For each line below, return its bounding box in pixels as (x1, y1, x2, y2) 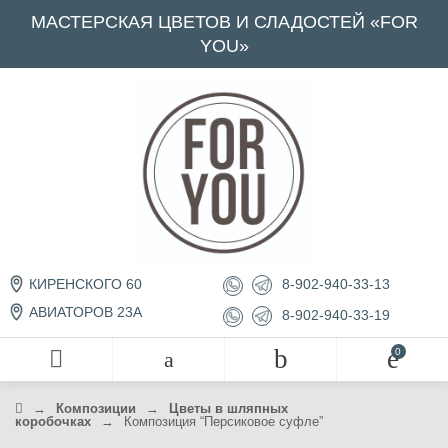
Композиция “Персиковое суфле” (124, 414, 323, 429)
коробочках (15, 414, 91, 429)
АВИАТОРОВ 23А (25, 304, 142, 321)
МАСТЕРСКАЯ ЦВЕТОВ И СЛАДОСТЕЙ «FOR (30, 12, 418, 32)
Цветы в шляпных (169, 401, 288, 416)
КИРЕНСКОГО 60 (25, 276, 142, 293)
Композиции (56, 401, 136, 416)
